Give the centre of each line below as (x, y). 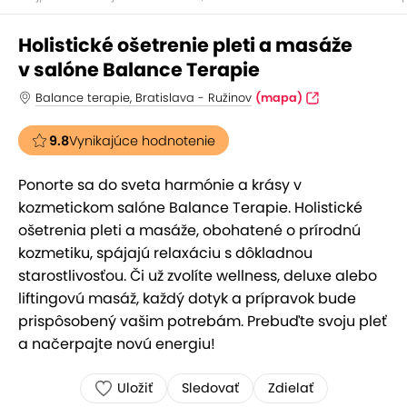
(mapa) (279, 98)
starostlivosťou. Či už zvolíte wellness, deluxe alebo (198, 276)
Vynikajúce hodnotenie (142, 141)
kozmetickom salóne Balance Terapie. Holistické (190, 208)
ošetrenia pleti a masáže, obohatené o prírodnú (189, 230)
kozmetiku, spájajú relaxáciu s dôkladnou (165, 253)
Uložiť (134, 388)
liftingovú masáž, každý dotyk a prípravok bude (187, 298)
